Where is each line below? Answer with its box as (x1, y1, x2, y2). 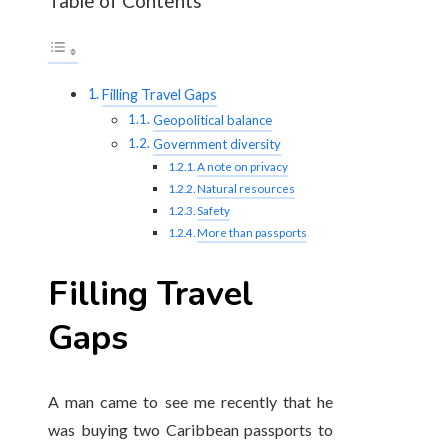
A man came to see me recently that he (48, 392, 334, 412)
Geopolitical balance (152, 111, 272, 128)
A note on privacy (197, 158, 289, 173)
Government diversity (152, 135, 281, 152)
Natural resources (197, 180, 296, 195)
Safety (197, 202, 231, 217)
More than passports (197, 224, 308, 239)
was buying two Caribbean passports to (48, 420, 334, 440)
